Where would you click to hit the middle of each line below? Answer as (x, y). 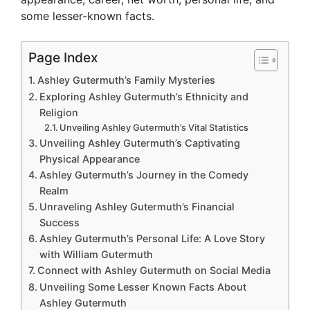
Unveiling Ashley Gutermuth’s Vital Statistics (154, 128)
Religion (58, 113)
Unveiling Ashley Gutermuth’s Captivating (139, 143)
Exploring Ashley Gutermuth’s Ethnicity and (144, 97)
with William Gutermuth (96, 255)
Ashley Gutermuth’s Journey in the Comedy (144, 175)
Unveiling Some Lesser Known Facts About (143, 287)
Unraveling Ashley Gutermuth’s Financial (137, 207)
